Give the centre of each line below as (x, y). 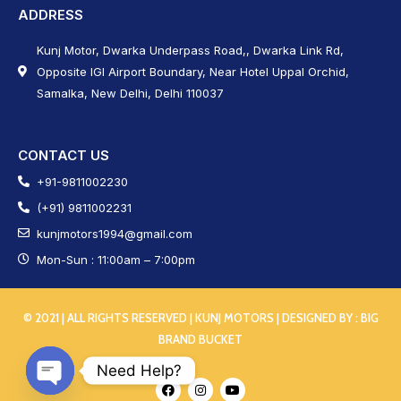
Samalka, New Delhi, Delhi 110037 (131, 93)
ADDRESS (51, 14)
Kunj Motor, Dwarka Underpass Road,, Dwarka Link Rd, (191, 50)
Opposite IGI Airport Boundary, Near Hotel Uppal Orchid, (193, 71)
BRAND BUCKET (200, 339)
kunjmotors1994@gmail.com (115, 233)
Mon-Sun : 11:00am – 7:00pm (116, 259)
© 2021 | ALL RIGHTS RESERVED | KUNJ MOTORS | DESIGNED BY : (192, 317)
